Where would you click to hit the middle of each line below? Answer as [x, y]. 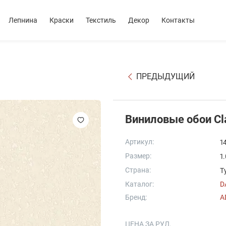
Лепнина [23, 20]
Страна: [138, 170]
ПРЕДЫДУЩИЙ [165, 76]
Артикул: [139, 142]
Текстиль [101, 20]
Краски [62, 20]
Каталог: [139, 184]
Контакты [178, 20]
